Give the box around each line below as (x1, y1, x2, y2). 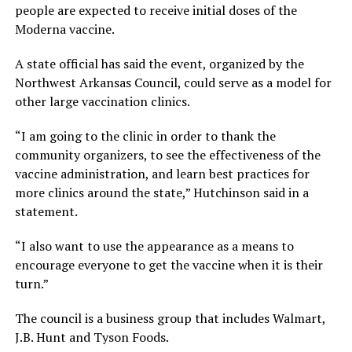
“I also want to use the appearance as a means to (14, 236, 294, 255)
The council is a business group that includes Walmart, (14, 309, 325, 327)
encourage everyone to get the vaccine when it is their (14, 255, 323, 273)
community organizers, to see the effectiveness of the (14, 145, 321, 163)
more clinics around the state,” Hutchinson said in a (14, 183, 309, 201)
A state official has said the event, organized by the (14, 54, 304, 72)
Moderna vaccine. (14, 20, 115, 38)
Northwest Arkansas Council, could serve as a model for (14, 73, 332, 91)
